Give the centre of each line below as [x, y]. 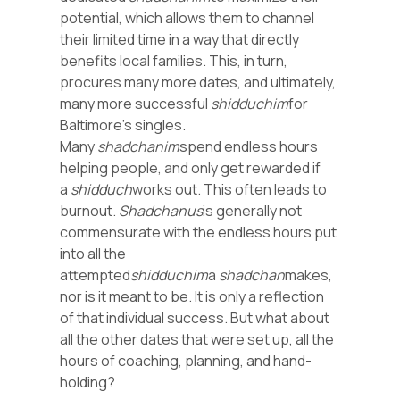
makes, [309, 275]
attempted [96, 275]
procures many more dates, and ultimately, [198, 82]
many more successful [136, 103]
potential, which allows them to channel [187, 17]
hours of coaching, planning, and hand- [186, 360]
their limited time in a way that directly [180, 39]
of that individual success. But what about [195, 317]
